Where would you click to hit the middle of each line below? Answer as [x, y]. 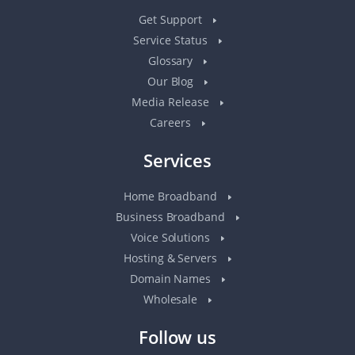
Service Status [172, 40]
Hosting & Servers [172, 258]
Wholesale [172, 299]
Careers [172, 122]
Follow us [177, 337]
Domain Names [172, 278]
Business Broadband [172, 216]
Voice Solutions [172, 237]
